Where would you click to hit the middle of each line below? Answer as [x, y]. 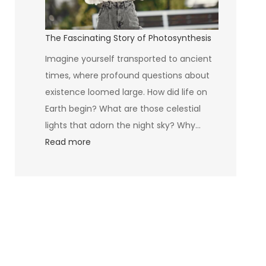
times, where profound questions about [127, 75]
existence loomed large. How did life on [126, 92]
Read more [68, 142]
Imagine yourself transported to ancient [128, 58]
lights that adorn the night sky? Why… [123, 125]
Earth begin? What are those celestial [123, 108]
